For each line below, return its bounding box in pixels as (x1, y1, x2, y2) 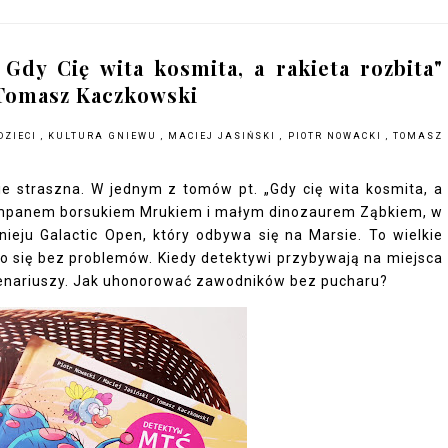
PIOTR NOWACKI (287, 131, 386, 141)
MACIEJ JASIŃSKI (167, 131, 281, 141)
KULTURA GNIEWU (48, 131, 161, 141)
